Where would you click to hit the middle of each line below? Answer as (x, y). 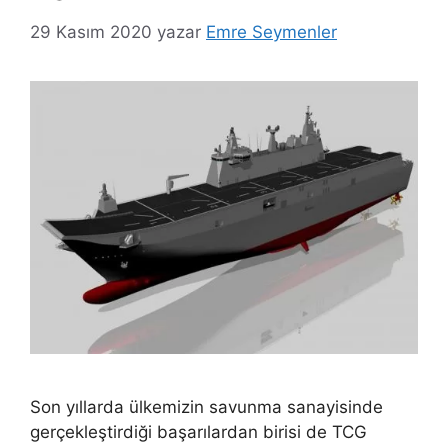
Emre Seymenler (271, 31)
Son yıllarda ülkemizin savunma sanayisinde (206, 406)
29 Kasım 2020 (91, 31)
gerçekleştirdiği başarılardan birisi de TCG (198, 431)
